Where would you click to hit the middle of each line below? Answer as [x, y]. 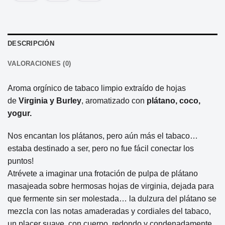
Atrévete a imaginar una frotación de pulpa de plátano [103, 174]
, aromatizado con [114, 100]
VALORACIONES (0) [39, 63]
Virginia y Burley [50, 100]
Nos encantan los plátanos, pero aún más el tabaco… [103, 136]
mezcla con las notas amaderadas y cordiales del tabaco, [109, 211]
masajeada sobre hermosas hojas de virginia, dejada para [111, 186]
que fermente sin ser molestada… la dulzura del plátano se [112, 199]
